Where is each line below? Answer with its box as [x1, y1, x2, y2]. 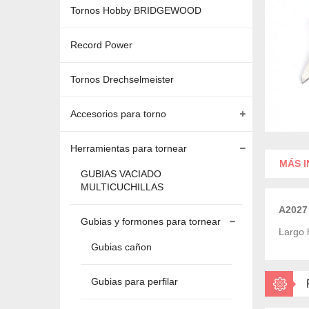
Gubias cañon [91, 241, 152, 252]
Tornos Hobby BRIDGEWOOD [70, 5, 201, 16]
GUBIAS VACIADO [81, 168, 161, 179]
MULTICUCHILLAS [81, 181, 163, 192]
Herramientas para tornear [70, 143, 187, 154]
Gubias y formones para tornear [81, 216, 221, 227]
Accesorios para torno [70, 108, 166, 119]
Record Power [70, 39, 132, 50]
